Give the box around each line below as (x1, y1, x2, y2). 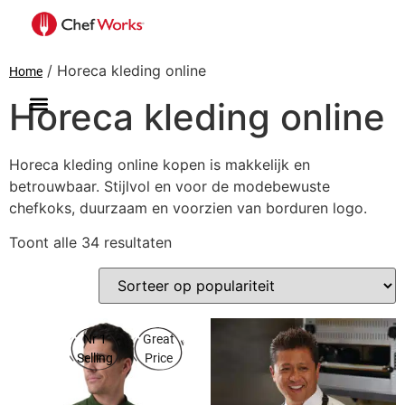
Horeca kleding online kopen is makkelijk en (9, 155, 310, 174)
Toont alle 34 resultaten (9, 233, 172, 252)
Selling (77, 351, 114, 366)
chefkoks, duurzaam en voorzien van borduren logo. (9, 199, 367, 217)
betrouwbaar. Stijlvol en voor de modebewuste (9, 177, 330, 195)
